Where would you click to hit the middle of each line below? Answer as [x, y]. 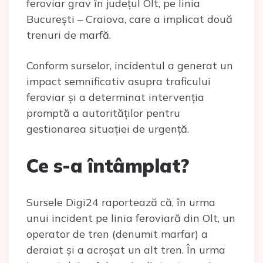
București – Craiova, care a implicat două [129, 19]
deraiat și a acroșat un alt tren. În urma [126, 250]
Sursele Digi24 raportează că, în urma [121, 202]
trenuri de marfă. [69, 35]
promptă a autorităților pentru [103, 113]
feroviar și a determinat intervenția [115, 97]
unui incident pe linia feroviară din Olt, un [131, 218]
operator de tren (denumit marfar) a [117, 234]
